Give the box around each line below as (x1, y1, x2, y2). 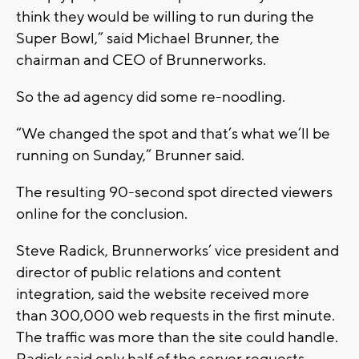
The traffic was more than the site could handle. (16, 328, 338, 348)
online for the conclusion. (16, 204, 188, 224)
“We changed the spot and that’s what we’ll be (16, 124, 330, 144)
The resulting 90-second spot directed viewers (16, 183, 333, 203)
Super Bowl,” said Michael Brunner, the (16, 29, 280, 49)
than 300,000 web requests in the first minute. (16, 306, 335, 326)
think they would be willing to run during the (16, 7, 314, 27)
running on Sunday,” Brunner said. (16, 146, 244, 166)
